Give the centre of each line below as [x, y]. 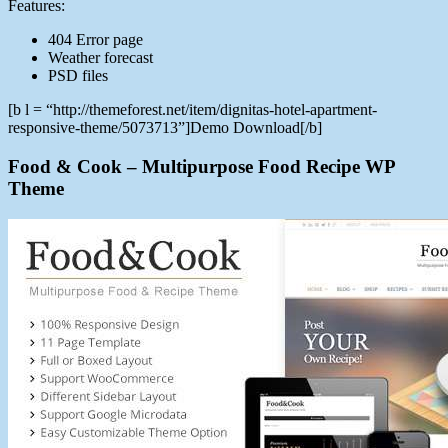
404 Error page [95, 40]
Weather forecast [100, 58]
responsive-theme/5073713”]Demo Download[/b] [165, 128]
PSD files [78, 76]
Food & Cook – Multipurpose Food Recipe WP [201, 166]
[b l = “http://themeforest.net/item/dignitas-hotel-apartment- [192, 110]
